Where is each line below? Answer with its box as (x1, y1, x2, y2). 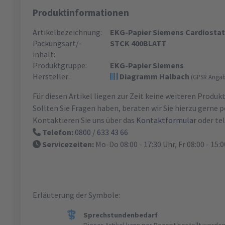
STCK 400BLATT (109, 38, 166, 48)
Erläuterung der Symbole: (33, 189, 120, 200)
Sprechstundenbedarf (83, 210, 158, 219)
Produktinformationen (33, 6, 129, 19)
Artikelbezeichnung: (33, 27, 102, 37)
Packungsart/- (33, 38, 82, 48)
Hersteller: (33, 71, 70, 81)
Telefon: (42, 127, 73, 137)
